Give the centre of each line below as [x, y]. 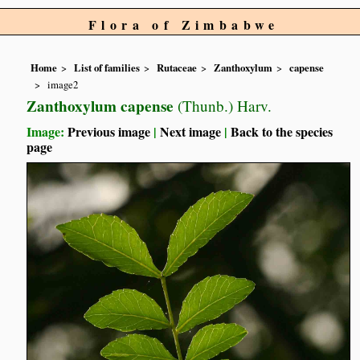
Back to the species [282, 131]
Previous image [109, 131]
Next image [191, 131]
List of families [107, 68]
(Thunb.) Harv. [223, 105]
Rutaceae [177, 68]
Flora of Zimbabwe [184, 25]
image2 [63, 84]
